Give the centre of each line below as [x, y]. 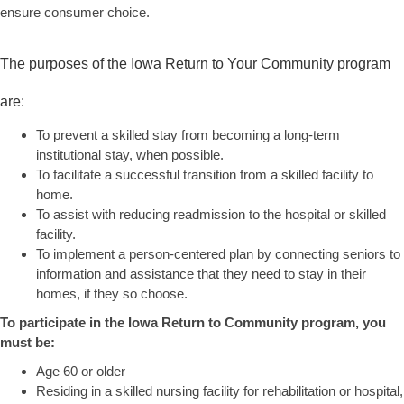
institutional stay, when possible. [130, 155]
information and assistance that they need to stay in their [201, 274]
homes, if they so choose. [112, 294]
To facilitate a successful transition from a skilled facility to [205, 175]
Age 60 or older [81, 372]
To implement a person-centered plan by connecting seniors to [218, 254]
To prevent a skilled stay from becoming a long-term [188, 135]
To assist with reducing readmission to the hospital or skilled [211, 215]
